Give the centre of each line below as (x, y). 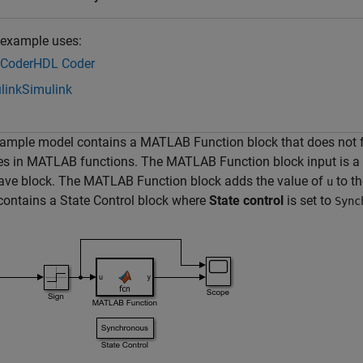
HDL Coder (64, 64)
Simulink (47, 90)
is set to (309, 201)
